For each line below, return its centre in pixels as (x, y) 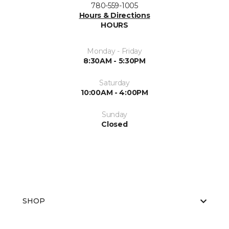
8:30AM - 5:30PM (114, 61)
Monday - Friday (114, 51)
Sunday (114, 115)
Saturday (114, 83)
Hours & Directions (114, 16)
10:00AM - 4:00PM (114, 93)
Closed (114, 124)
